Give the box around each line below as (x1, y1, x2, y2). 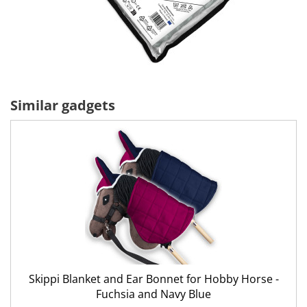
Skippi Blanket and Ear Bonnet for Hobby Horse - (28, 271, 279, 286)
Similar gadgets (10, 96, 115, 114)
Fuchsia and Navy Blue (96, 286, 211, 302)
